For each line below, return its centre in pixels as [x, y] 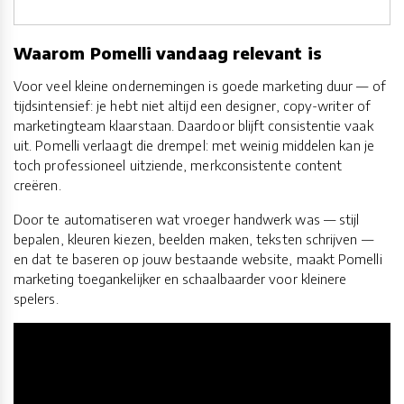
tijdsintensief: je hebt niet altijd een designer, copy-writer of [192, 105]
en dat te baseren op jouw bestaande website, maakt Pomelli [198, 258]
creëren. [37, 184]
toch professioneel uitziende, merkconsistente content [178, 165]
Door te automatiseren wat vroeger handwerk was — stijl [187, 219]
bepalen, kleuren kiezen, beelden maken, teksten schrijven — [193, 239]
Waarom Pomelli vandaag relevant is [168, 53]
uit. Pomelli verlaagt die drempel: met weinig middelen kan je [194, 145]
